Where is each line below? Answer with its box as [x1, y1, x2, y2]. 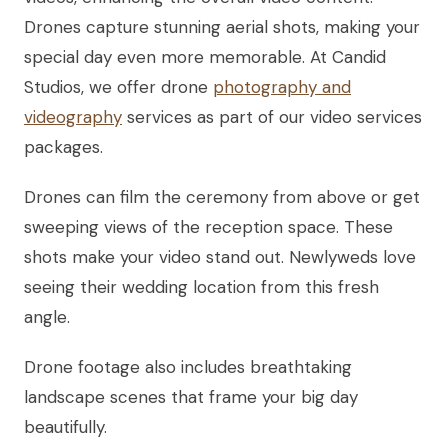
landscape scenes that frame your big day [24, 386, 358, 409]
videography [24, 106, 122, 129]
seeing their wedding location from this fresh [24, 276, 379, 299]
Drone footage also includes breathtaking [24, 356, 352, 379]
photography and [213, 76, 351, 99]
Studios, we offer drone [24, 76, 213, 99]
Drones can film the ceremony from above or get [24, 186, 420, 209]
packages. [24, 136, 103, 159]
